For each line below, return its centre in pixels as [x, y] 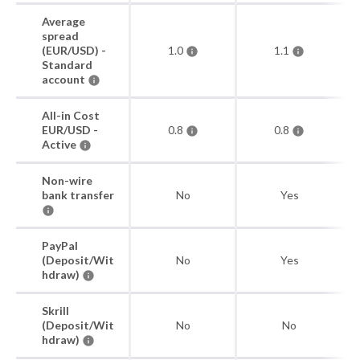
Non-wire [67, 180]
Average [63, 21]
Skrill [55, 311]
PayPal [60, 245]
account [65, 79]
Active [60, 144]
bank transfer [78, 195]
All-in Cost [71, 115]
